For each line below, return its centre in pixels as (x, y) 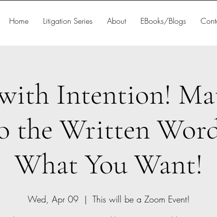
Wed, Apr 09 (53, 199)
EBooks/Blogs (163, 21)
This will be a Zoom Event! (141, 199)
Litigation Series (68, 21)
